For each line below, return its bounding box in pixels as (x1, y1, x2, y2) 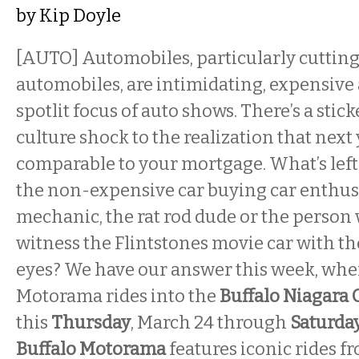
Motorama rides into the (16, 285, 220, 307)
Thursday (51, 312, 131, 333)
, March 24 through (131, 312, 290, 333)
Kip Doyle (39, 5, 121, 26)
